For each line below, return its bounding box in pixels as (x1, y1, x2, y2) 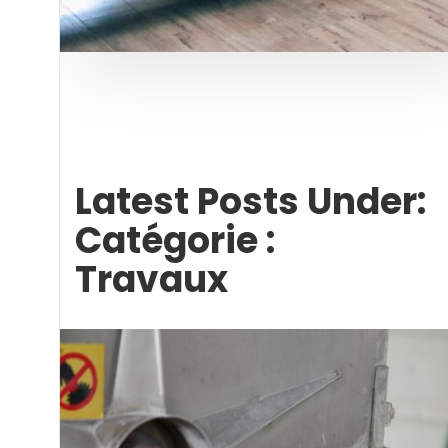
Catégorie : (75, 215, 275, 266)
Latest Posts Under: (75, 176, 426, 227)
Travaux (75, 254, 228, 305)
